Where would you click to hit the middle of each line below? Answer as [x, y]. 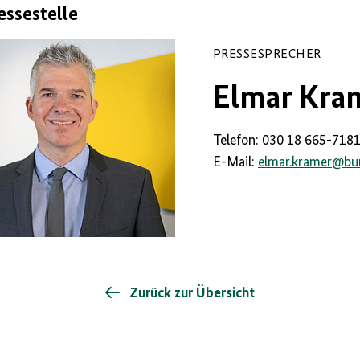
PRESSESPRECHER [267, 54]
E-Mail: [236, 162]
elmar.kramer [295, 162]
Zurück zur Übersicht [190, 294]
